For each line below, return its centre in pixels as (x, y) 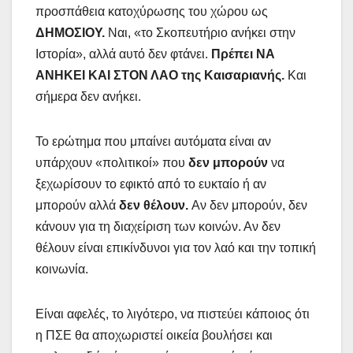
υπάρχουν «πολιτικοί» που (112, 162)
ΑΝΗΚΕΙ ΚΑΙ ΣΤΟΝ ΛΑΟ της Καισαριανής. (162, 75)
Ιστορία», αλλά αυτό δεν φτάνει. (123, 54)
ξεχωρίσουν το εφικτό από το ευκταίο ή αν (151, 184)
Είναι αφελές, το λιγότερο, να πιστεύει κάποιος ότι (173, 314)
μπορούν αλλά (77, 205)
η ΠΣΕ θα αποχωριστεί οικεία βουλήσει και (154, 335)
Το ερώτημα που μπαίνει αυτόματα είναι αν (153, 141)
